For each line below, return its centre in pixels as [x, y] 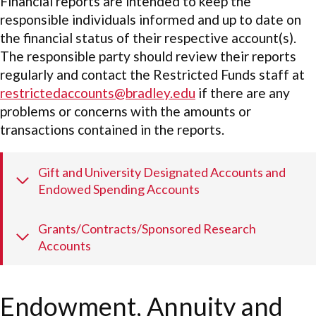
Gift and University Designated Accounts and [162, 172]
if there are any [243, 93]
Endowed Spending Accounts [119, 189]
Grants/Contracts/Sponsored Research [147, 229]
